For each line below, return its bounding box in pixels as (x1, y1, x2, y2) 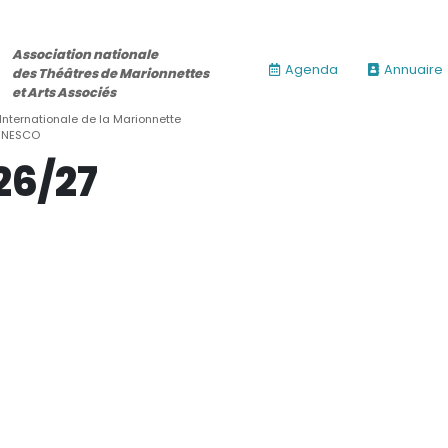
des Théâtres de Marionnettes (11, 65, 209, 82)
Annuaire (383, 61, 443, 78)
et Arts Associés (11, 84, 116, 101)
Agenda (284, 61, 338, 78)
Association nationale (11, 46, 158, 63)
